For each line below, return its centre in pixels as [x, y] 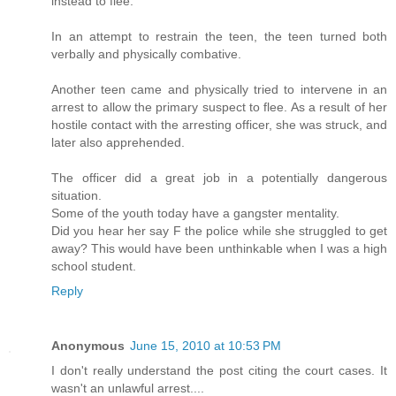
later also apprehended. [118, 143]
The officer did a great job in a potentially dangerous [219, 178]
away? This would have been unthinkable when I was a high [219, 249]
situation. [76, 196]
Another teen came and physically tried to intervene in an [219, 90]
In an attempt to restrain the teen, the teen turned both [219, 37]
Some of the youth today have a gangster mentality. [195, 213]
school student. [94, 267]
